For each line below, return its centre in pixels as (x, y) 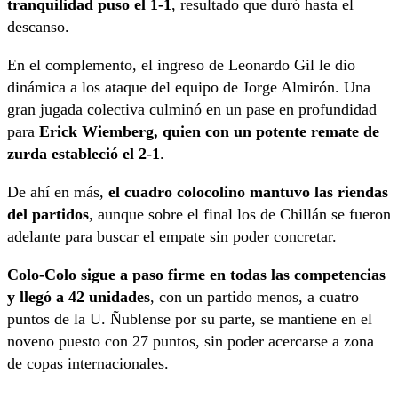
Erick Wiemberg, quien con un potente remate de (209, 131)
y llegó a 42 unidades (79, 296)
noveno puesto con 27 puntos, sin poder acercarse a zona (191, 341)
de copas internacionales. (88, 363)
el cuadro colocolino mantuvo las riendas (248, 191)
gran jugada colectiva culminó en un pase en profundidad (192, 109)
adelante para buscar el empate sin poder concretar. (172, 236)
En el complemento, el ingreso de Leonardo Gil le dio (181, 64)
